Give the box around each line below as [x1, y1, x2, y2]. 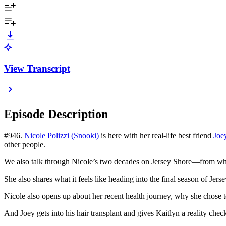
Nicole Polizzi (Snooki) [24, 131, 99, 140]
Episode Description [4, 107, 108, 121]
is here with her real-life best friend [99, 131, 213, 140]
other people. [4, 140, 45, 149]
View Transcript [4, 63, 70, 74]
